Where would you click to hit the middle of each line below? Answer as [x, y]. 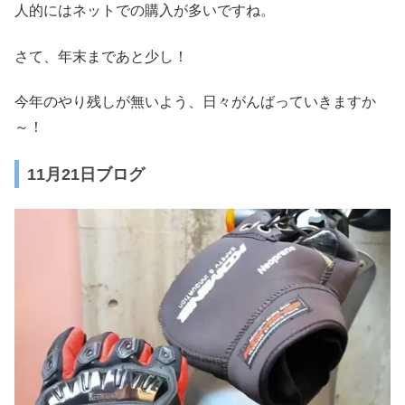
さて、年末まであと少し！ [101, 56]
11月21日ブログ [86, 174]
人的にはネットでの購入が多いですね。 [145, 11]
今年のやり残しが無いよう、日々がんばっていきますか [195, 101]
